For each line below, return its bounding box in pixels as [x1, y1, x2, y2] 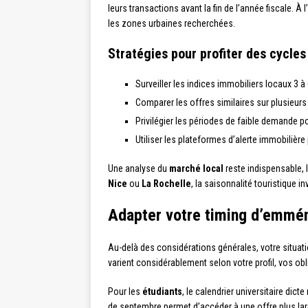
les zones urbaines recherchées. [108, 18, 235, 29]
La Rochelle [142, 178, 191, 189]
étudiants [142, 286, 182, 297]
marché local [169, 163, 223, 174]
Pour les [108, 286, 142, 297]
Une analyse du [108, 163, 169, 174]
